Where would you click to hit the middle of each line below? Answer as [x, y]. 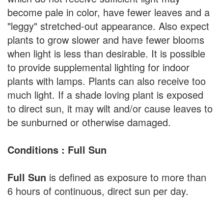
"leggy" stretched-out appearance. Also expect [108, 26]
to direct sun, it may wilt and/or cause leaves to [110, 108]
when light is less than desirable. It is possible [106, 53]
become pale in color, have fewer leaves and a [109, 12]
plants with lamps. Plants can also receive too [107, 81]
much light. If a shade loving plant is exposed [105, 94]
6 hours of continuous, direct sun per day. [98, 191]
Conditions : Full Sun [57, 149]
